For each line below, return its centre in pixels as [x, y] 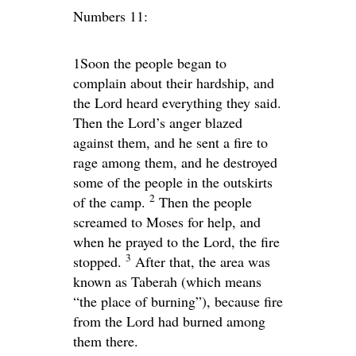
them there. [106, 341]
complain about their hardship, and [174, 82]
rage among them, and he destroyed [175, 162]
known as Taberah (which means [167, 281]
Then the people [205, 201]
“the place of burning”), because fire [178, 301]
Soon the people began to [153, 62]
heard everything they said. [202, 102]
